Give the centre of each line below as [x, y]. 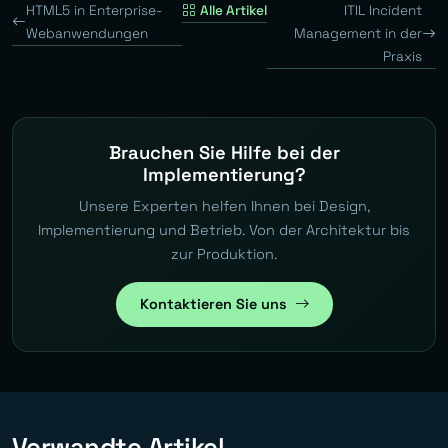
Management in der [358, 34]
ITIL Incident [383, 11]
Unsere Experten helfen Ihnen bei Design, [224, 206]
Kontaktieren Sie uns [213, 304]
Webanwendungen [87, 34]
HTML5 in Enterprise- [94, 11]
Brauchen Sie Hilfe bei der [224, 153]
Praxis [402, 57]
